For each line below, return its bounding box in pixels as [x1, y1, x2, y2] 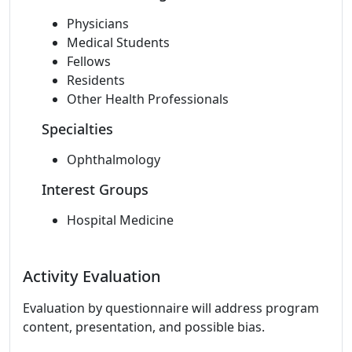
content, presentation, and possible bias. [23, 318, 265, 335]
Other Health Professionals [67, 90, 229, 108]
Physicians [67, 15, 129, 32]
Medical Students [67, 34, 170, 51]
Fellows [67, 53, 111, 70]
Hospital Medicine [67, 211, 174, 229]
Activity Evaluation [23, 266, 161, 287]
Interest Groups [42, 180, 148, 199]
